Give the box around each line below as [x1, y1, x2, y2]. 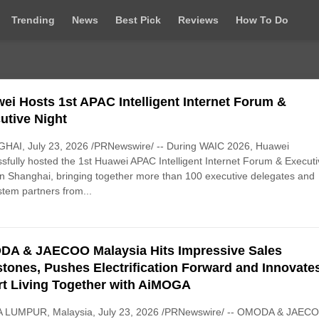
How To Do [236, 14, 288, 26]
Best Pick [115, 14, 161, 26]
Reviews [178, 14, 219, 26]
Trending [11, 14, 55, 26]
